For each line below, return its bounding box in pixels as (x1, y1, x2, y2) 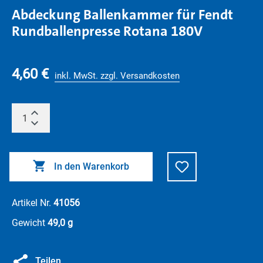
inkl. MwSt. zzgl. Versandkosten (55, 70, 180, 81)
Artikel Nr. (12, 197, 53, 208)
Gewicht (12, 217, 48, 228)
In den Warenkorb (54, 161, 129, 172)
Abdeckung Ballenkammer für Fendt (12, 5, 233, 24)
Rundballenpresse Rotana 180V (12, 22, 203, 41)
